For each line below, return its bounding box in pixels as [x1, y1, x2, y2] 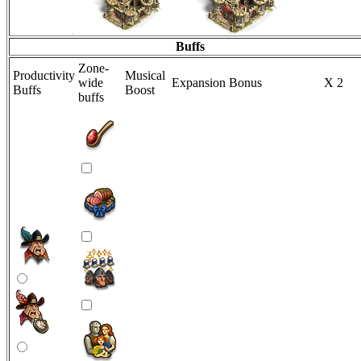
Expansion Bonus [172, 76, 262, 90]
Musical [125, 68, 165, 83]
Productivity [13, 68, 75, 83]
